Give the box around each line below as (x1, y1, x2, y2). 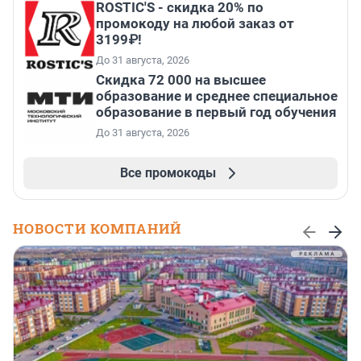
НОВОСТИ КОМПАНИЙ (13, 219, 181, 239)
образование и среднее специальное (96, 88, 338, 105)
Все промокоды (119, 165, 216, 181)
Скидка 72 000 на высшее (96, 72, 266, 89)
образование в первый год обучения (96, 104, 337, 121)
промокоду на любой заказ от (96, 15, 294, 32)
